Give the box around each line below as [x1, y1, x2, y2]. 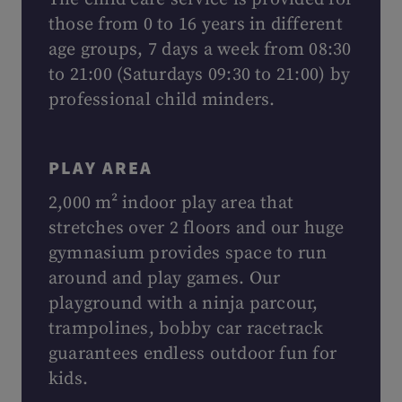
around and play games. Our [48, 267, 281, 290]
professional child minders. [48, 89, 275, 111]
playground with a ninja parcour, [48, 293, 319, 315]
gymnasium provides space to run [48, 242, 328, 265]
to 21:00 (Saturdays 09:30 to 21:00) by [48, 64, 351, 86]
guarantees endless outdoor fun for [48, 343, 337, 365]
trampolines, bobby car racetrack [48, 318, 324, 340]
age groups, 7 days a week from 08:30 [48, 39, 352, 61]
